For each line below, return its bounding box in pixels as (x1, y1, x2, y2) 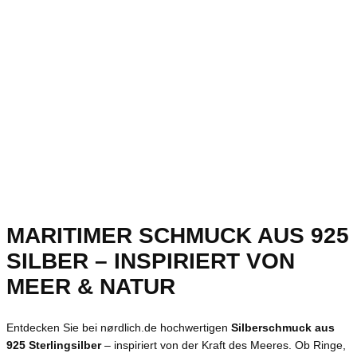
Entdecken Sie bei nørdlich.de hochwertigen (6, 320, 231, 334)
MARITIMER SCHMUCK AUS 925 (6, 223, 349, 249)
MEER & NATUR (6, 274, 175, 300)
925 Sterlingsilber (6, 338, 101, 351)
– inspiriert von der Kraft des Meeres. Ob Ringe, (101, 338, 346, 351)
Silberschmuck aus (231, 320, 335, 334)
